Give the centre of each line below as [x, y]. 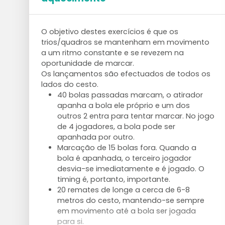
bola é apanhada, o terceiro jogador [124, 158]
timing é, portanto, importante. [114, 179]
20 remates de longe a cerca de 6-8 [123, 190]
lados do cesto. [70, 84]
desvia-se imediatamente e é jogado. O [131, 169]
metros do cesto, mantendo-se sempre [131, 200]
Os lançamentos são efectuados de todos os [126, 74]
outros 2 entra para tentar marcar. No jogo [136, 116]
